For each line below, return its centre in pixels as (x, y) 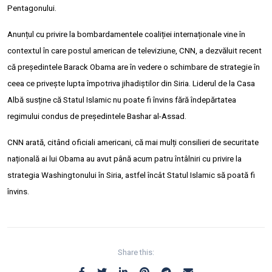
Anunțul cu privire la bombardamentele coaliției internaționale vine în (126, 34)
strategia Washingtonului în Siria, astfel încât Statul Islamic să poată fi (131, 175)
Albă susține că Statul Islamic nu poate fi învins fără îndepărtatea (122, 100)
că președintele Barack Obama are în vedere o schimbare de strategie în (134, 67)
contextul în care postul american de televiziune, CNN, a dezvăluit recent (134, 50)
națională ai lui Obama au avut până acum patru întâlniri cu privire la (124, 158)
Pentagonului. (32, 8)
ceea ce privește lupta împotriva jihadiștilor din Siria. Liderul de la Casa (131, 83)
